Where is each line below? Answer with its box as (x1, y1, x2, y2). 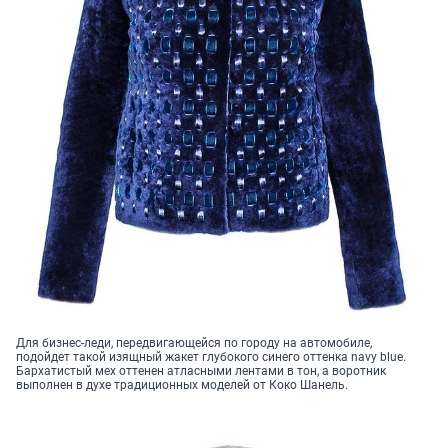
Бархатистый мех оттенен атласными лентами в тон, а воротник (16, 364, 386, 379)
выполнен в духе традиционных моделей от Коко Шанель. (16, 378, 348, 393)
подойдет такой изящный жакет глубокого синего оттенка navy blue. (16, 350, 406, 365)
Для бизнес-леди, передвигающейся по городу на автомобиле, (16, 336, 372, 351)
